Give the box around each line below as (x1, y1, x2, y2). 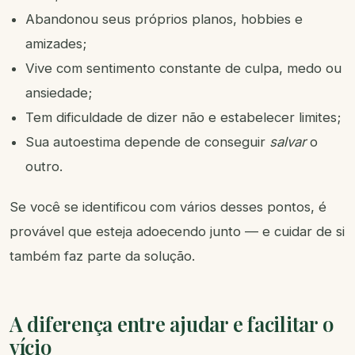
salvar (269, 134, 306, 151)
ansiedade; (25, 85, 92, 101)
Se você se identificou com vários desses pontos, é (10, 199, 326, 216)
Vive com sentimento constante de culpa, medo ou (25, 60, 342, 77)
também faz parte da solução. (10, 248, 195, 265)
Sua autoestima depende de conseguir (25, 134, 269, 151)
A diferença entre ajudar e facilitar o (10, 310, 334, 338)
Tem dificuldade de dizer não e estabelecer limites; (25, 109, 341, 126)
